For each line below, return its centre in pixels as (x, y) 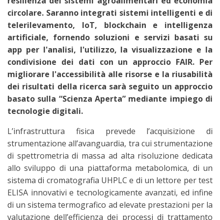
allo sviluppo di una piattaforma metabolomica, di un (110, 168)
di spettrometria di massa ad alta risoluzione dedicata (110, 156)
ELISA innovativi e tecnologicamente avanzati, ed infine (110, 192)
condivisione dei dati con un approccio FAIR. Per (110, 62)
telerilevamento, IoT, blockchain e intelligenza (110, 25)
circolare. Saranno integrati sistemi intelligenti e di (110, 13)
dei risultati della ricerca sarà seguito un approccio (110, 86)
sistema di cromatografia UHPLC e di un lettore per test (110, 180)
